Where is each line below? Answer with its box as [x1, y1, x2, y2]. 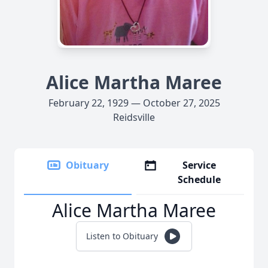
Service [182, 159, 217, 172]
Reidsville [113, 111, 155, 124]
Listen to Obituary [86, 230, 158, 242]
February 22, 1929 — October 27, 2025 [48, 96, 220, 109]
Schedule [178, 173, 221, 186]
